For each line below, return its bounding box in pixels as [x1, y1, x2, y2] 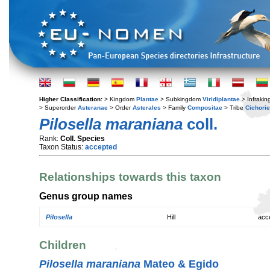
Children [39, 238, 86, 251]
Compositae [187, 104, 222, 111]
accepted [85, 143, 117, 151]
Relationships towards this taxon [39, 171, 221, 184]
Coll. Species [60, 134, 105, 143]
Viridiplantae [202, 96, 240, 102]
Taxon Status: [39, 143, 85, 151]
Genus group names [39, 190, 133, 201]
